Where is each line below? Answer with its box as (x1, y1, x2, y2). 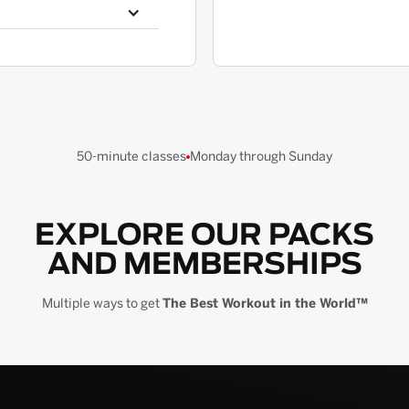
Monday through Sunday (190, 149, 332, 164)
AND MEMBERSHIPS (47, 250, 362, 279)
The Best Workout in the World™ (162, 296, 368, 311)
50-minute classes (77, 149, 186, 164)
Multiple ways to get (41, 296, 163, 311)
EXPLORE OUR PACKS (35, 221, 374, 250)
